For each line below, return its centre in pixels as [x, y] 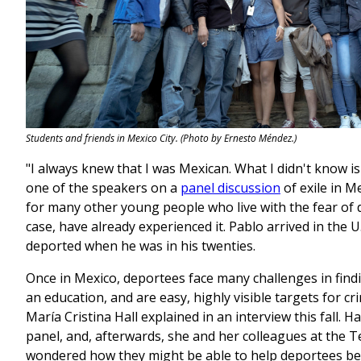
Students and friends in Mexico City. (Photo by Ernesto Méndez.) [161, 139]
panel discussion [230, 188]
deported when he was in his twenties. [141, 246]
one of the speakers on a [103, 188]
